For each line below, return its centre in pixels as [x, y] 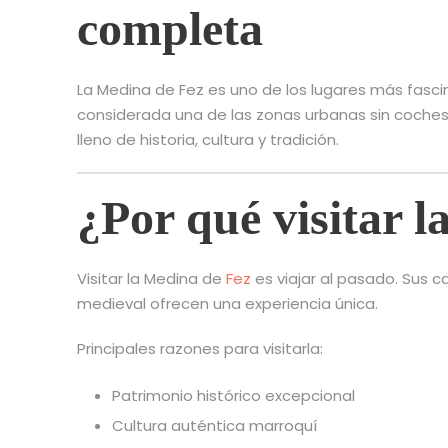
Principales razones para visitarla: [200, 349]
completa [170, 29]
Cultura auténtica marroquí [214, 426]
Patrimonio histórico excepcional [233, 396]
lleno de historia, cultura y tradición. [208, 140]
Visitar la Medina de [151, 279]
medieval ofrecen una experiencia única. [227, 304]
